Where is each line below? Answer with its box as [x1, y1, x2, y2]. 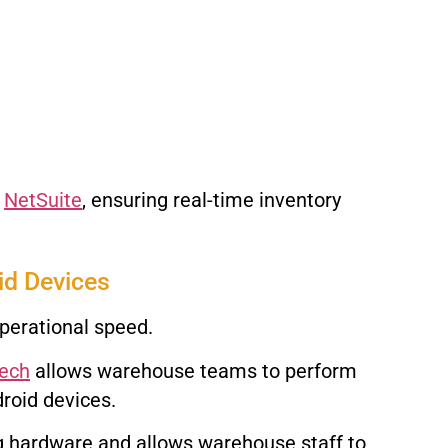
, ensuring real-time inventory [82, 187, 341, 212]
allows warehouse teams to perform [30, 358, 357, 383]
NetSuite [4, 187, 82, 212]
